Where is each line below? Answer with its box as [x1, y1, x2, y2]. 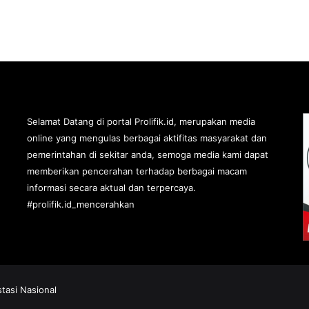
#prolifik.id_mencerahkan [26, 198, 134, 210]
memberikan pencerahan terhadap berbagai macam [26, 165, 247, 177]
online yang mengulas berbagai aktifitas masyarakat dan [26, 132, 267, 143]
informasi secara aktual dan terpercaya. [26, 181, 196, 193]
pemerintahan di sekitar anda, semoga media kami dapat [26, 148, 268, 160]
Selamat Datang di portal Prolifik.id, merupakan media [26, 115, 255, 127]
